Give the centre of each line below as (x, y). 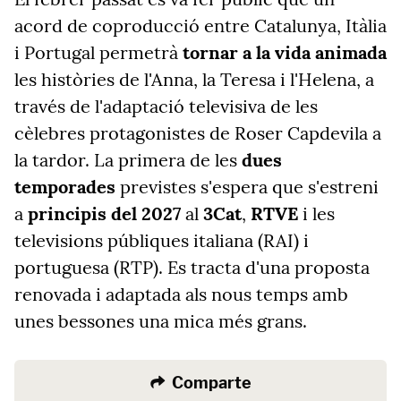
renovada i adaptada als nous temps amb (181, 294)
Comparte (211, 383)
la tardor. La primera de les (128, 160)
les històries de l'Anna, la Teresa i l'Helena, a (194, 79)
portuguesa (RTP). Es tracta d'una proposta (192, 267)
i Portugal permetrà (98, 52)
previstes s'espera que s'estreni (247, 187)
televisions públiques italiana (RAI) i (162, 240)
